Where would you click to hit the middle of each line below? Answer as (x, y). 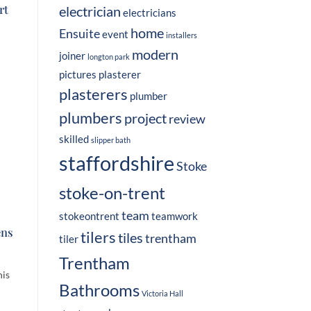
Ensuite (79, 34)
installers (181, 35)
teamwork (174, 216)
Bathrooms (99, 290)
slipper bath (110, 140)
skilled (74, 139)
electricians (149, 13)
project (145, 118)
